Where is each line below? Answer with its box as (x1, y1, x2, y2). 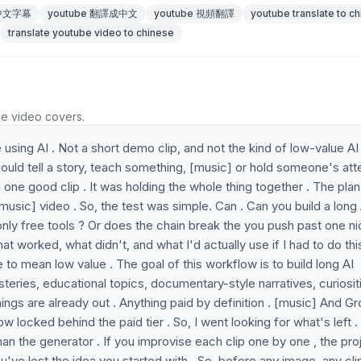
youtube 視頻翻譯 (154, 7, 234, 19)
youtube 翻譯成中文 (48, 7, 138, 19)
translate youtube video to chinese (8, 27, 174, 39)
